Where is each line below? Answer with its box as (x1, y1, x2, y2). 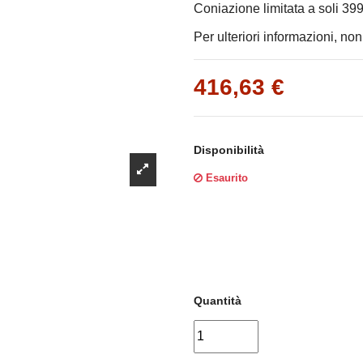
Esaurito (203, 172, 248, 185)
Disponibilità (194, 143, 264, 157)
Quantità (194, 294, 241, 308)
